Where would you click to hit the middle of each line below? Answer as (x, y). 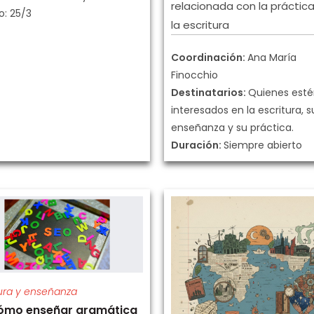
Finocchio (194, 75)
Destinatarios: (210, 93)
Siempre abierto (263, 145)
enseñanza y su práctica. (232, 128)
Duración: (197, 145)
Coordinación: (209, 57)
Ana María (272, 57)
